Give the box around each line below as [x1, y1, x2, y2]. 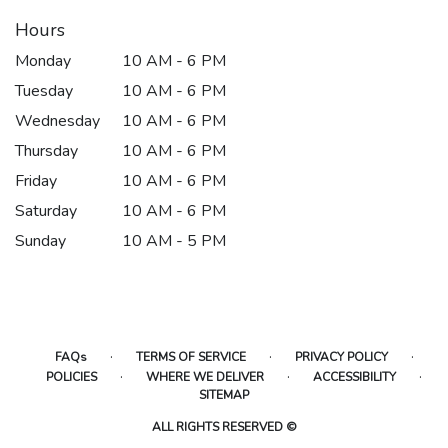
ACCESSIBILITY [313, 369, 396, 385]
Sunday [15, 230, 66, 252]
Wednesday [15, 110, 100, 132]
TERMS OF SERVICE [135, 349, 246, 365]
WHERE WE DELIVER [146, 369, 264, 385]
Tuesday [15, 80, 73, 102]
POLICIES [46, 369, 97, 385]
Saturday [15, 200, 77, 222]
